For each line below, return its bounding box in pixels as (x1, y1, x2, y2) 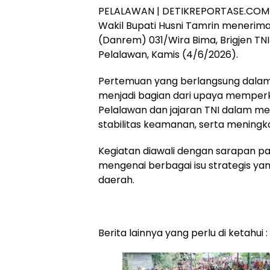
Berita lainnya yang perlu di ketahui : (98, 226, 268, 240)
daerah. (98, 173, 134, 187)
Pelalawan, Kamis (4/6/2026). (98, 48, 238, 61)
